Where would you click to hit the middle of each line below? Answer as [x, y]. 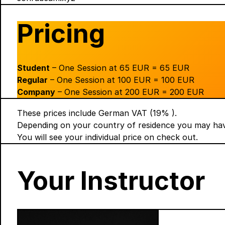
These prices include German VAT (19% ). [97, 113]
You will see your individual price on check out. [107, 137]
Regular [32, 80]
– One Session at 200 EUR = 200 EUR [130, 92]
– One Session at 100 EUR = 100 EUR [121, 80]
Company [36, 92]
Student [33, 68]
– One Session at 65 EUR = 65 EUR [120, 68]
